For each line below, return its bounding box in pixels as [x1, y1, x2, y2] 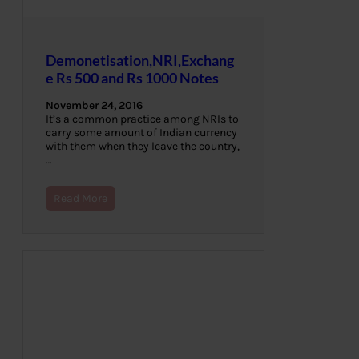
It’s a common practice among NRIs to [46, 112, 239, 127]
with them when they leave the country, [46, 139, 240, 154]
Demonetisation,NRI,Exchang [46, 51, 234, 70]
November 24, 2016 [46, 99, 143, 113]
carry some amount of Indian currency [46, 126, 237, 140]
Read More [54, 192, 107, 206]
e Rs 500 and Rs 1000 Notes [46, 69, 219, 87]
